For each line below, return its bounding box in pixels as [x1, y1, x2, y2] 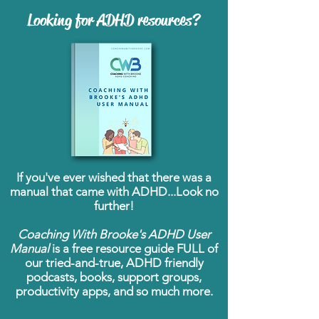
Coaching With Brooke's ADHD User [17, 227, 211, 241]
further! [94, 199, 134, 213]
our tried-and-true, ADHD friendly [24, 256, 204, 270]
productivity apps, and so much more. [15, 284, 213, 298]
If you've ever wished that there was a [16, 170, 211, 184]
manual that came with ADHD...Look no [9, 184, 219, 199]
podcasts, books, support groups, [26, 270, 202, 284]
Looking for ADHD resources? [27, 10, 200, 31]
